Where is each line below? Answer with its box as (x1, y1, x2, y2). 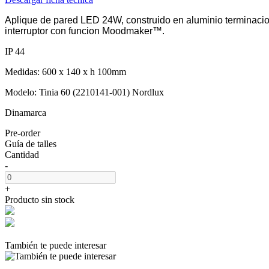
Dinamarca (5, 107, 46, 118)
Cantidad (5, 149, 39, 160)
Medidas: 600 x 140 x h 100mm (5, 66, 126, 77)
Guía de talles (5, 138, 56, 149)
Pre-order (5, 127, 40, 138)
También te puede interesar (5, 240, 106, 250)
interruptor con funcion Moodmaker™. (5, 25, 165, 36)
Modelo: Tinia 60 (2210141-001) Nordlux (5, 86, 164, 97)
